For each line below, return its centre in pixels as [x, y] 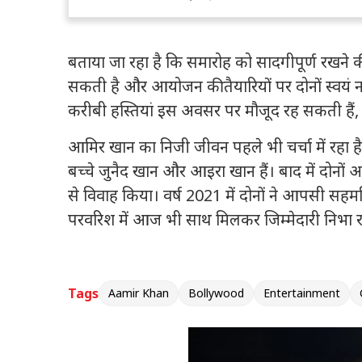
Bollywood [216, 293]
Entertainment [302, 293]
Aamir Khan [139, 293]
